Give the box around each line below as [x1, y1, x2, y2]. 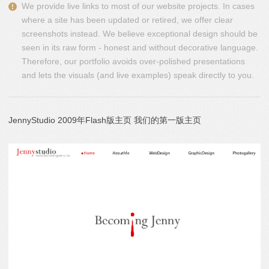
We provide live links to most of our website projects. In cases [22, 1, 255, 11]
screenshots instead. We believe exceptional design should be [22, 29, 258, 38]
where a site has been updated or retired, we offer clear [22, 15, 233, 25]
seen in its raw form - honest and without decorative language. [22, 43, 258, 52]
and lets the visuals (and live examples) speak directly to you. [22, 70, 254, 80]
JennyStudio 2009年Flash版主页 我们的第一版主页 [8, 115, 201, 125]
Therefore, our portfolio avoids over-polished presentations [22, 56, 245, 66]
